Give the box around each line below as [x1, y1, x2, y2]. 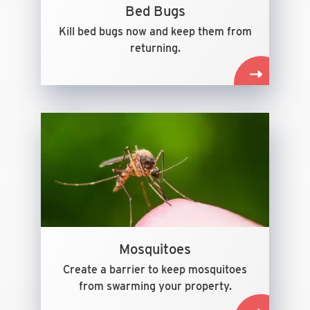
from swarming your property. [78, 280, 232, 293]
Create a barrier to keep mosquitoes [63, 263, 247, 276]
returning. [129, 42, 181, 55]
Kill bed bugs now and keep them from [58, 25, 252, 38]
